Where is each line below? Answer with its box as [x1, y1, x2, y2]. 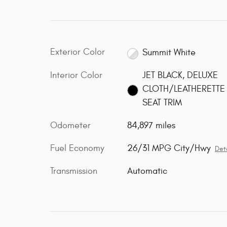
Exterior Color [50, 47, 105, 57]
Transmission [50, 166, 97, 177]
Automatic [127, 166, 167, 177]
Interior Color [50, 70, 102, 81]
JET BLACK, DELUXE [142, 70, 218, 81]
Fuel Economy [50, 143, 104, 154]
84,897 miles [127, 120, 175, 131]
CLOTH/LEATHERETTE [142, 84, 225, 95]
